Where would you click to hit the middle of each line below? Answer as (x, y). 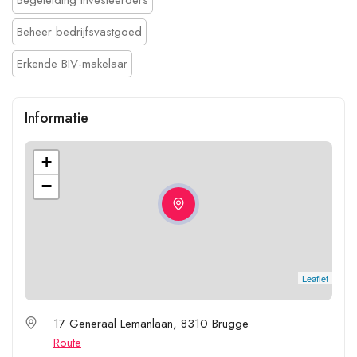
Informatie (57, 118)
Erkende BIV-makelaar (72, 63)
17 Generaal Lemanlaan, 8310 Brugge (151, 323)
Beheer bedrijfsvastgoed (79, 31)
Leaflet (315, 278)
